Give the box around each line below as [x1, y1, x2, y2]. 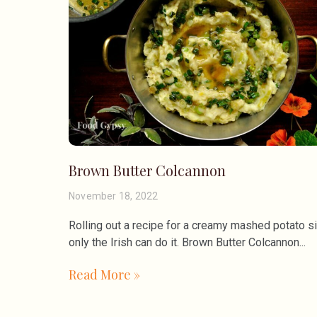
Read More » [69, 266, 140, 284]
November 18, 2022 [69, 190, 158, 202]
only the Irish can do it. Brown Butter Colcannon [69, 236, 299, 250]
